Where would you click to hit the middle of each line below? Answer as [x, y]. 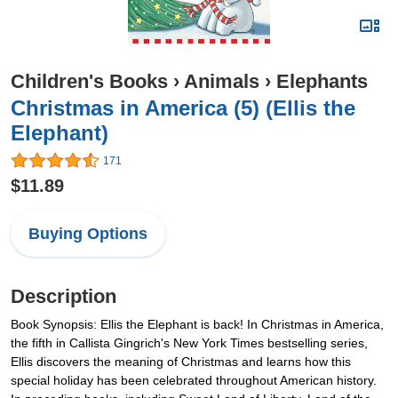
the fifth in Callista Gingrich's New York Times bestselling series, [189, 343]
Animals [222, 81]
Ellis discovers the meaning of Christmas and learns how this [181, 362]
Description [64, 297]
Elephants [322, 81]
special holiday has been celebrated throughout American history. [194, 381]
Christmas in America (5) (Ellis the [183, 108]
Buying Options [88, 234]
